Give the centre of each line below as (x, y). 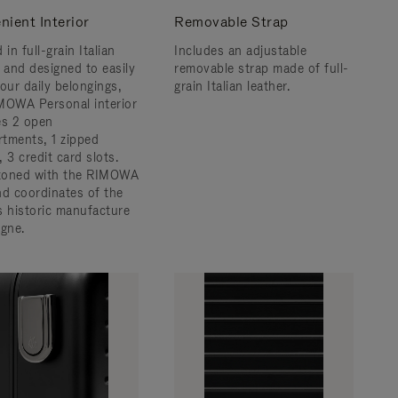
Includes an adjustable (240, 51)
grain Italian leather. (232, 86)
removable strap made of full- (262, 68)
